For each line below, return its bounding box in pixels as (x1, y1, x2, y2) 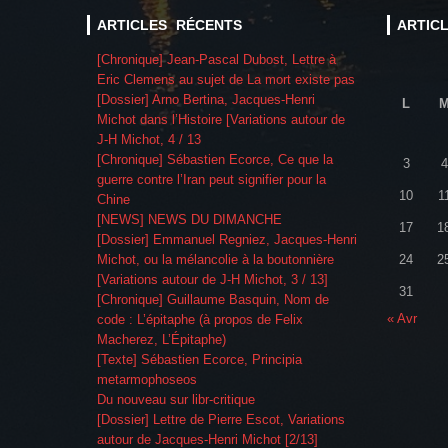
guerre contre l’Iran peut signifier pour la (97, 171, 326, 187)
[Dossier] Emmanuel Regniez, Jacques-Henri (97, 231, 357, 247)
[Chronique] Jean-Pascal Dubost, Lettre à (97, 51, 336, 67)
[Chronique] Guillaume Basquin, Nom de (97, 291, 329, 307)
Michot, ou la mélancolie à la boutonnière (97, 251, 334, 267)
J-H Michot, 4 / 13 (97, 131, 201, 147)
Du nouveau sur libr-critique (97, 391, 255, 407)
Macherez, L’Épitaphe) (97, 331, 226, 347)
